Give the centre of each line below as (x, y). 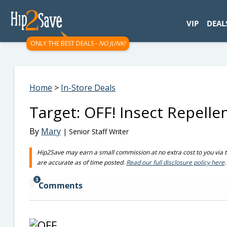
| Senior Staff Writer (95, 131)
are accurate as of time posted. (82, 162)
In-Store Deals (88, 88)
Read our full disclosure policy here (175, 162)
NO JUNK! (112, 43)
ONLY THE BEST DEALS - (65, 43)
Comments (61, 185)
